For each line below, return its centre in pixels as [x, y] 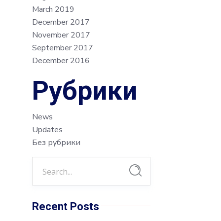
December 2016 [61, 61]
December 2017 [61, 22]
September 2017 [63, 48]
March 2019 [53, 10]
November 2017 [61, 35]
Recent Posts [66, 206]
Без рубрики [56, 143]
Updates [47, 130]
